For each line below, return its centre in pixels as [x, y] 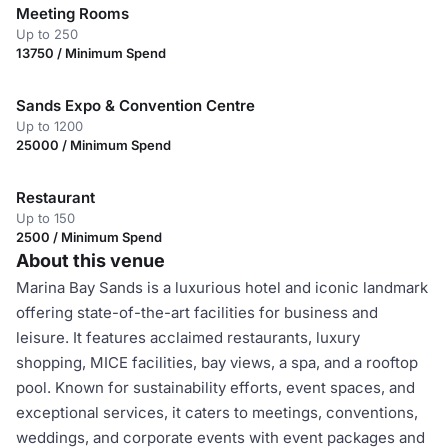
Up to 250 [47, 34]
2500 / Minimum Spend [89, 237]
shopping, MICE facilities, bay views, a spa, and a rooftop [217, 362]
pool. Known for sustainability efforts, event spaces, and [215, 387]
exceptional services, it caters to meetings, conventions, [217, 412]
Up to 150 [45, 218]
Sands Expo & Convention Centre [135, 105]
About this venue [90, 260]
